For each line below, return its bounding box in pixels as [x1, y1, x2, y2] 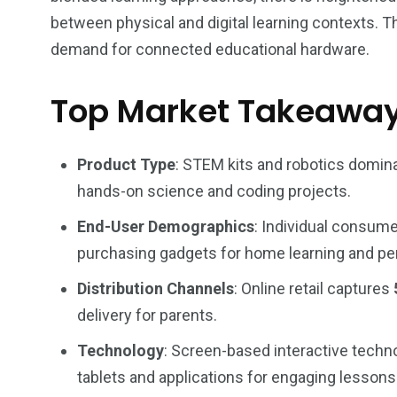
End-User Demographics [77, 217, 254, 236]
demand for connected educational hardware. [51, 40, 370, 58]
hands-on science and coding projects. [77, 182, 351, 200]
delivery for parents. [77, 306, 217, 324]
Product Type [77, 155, 175, 174]
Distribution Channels [77, 279, 234, 298]
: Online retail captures [234, 279, 393, 298]
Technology [77, 341, 164, 360]
